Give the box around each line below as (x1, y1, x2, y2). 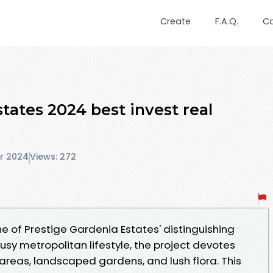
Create (160, 15, 191, 27)
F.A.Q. (215, 15, 238, 27)
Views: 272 (30, 151, 76, 163)
